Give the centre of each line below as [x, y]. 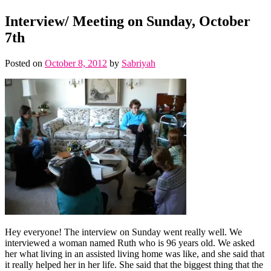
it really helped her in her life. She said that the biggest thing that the [134, 264]
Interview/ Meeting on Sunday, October [128, 21]
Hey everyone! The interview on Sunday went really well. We [123, 232]
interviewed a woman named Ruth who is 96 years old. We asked [130, 243]
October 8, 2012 [76, 63]
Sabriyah [139, 63]
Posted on [25, 63]
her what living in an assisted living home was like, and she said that [135, 253]
